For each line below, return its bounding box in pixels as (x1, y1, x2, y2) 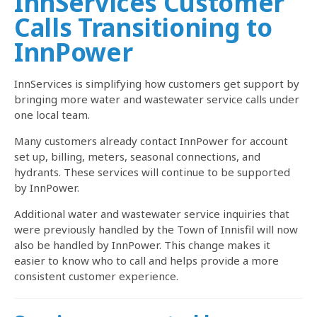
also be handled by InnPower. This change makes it (14, 237, 270, 252)
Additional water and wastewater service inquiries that (14, 206, 289, 221)
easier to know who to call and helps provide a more (14, 253, 279, 267)
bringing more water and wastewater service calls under (14, 91, 299, 106)
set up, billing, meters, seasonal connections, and (14, 149, 260, 163)
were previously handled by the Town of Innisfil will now (14, 221, 298, 236)
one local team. (14, 107, 90, 122)
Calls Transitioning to (14, 11, 272, 45)
